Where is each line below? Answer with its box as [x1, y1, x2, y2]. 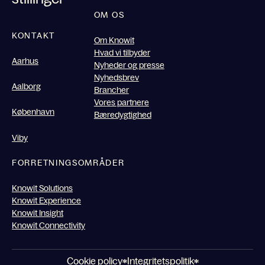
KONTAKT [12, 31, 55, 41]
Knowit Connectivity [12, 220, 85, 230]
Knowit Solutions [12, 183, 73, 193]
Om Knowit [93, 35, 134, 45]
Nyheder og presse [93, 60, 164, 70]
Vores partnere [93, 97, 149, 107]
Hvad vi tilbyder [93, 47, 150, 57]
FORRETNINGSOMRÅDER [12, 158, 125, 168]
